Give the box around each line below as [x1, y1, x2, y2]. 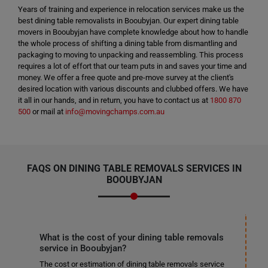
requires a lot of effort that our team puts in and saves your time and [18, 62, 246, 71]
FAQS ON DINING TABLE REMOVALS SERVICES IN [26, 163, 242, 174]
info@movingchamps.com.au [65, 107, 165, 116]
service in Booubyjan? [39, 243, 126, 254]
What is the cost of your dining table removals [39, 232, 224, 243]
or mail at [31, 107, 65, 116]
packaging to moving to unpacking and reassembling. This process [18, 50, 243, 59]
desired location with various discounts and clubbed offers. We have [18, 84, 248, 93]
